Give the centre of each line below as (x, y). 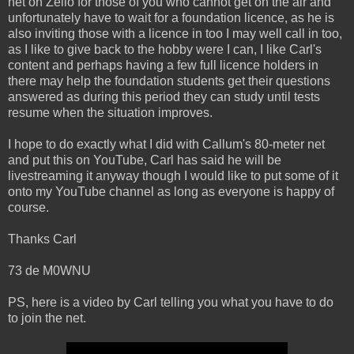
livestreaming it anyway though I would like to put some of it (173, 175)
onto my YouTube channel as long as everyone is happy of (171, 191)
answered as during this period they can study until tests (164, 96)
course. (28, 207)
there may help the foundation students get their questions (169, 81)
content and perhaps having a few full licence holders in (163, 65)
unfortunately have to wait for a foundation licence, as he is (171, 17)
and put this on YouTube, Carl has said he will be (145, 160)
